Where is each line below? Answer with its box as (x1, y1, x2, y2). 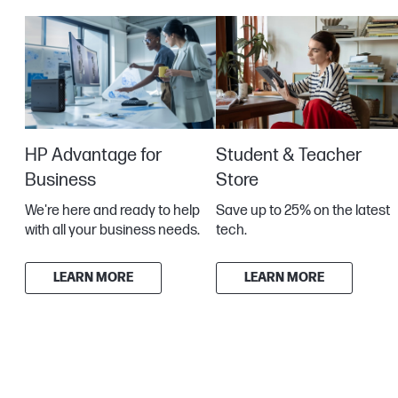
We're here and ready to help (25, 202, 200, 219)
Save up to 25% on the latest (215, 202, 390, 219)
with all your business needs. (25, 221, 200, 239)
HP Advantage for (25, 144, 162, 166)
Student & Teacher (215, 144, 362, 166)
